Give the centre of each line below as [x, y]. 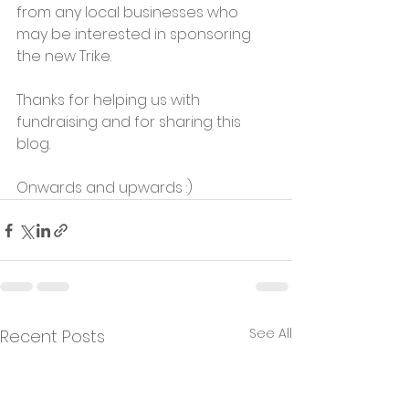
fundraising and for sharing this [131, 122]
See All [271, 334]
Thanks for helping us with [110, 100]
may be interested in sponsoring [136, 35]
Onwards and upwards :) [105, 188]
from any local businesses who [129, 13]
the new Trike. [64, 57]
